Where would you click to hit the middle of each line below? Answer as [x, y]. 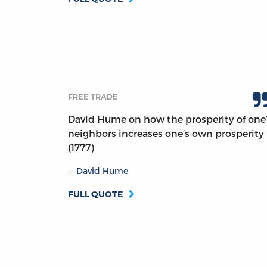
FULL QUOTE [96, 195]
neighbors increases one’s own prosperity [166, 133]
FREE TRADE [93, 97]
